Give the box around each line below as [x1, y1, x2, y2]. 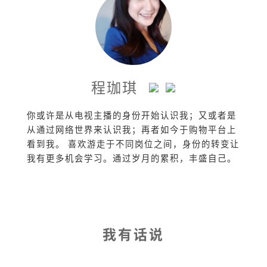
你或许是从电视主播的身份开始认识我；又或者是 [26, 108, 237, 121]
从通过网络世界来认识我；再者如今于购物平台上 [26, 122, 237, 135]
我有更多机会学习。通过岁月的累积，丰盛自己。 [26, 151, 237, 164]
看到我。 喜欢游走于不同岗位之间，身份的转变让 [26, 136, 240, 150]
